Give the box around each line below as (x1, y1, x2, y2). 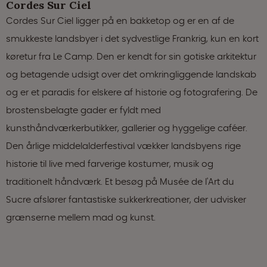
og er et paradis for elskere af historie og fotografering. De (6, 85, 257, 98)
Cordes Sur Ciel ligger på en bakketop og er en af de (6, 14, 234, 27)
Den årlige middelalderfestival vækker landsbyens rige (6, 139, 241, 152)
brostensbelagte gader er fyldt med (6, 103, 161, 116)
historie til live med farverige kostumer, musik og (6, 157, 213, 170)
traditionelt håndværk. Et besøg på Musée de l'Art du (6, 175, 234, 188)
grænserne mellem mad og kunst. (6, 210, 156, 223)
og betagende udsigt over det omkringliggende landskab (6, 67, 256, 80)
